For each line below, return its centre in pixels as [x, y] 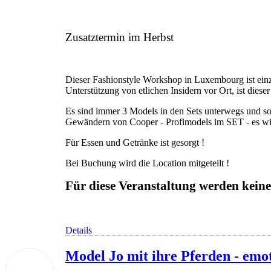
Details [79, 230]
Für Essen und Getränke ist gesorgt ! [135, 142]
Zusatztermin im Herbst [119, 37]
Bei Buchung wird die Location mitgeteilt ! [147, 163]
